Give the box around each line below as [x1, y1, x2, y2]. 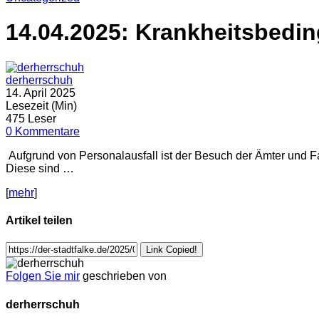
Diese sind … [6, 162, 74, 174]
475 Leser [6, 112, 56, 125]
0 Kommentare [6, 125, 80, 137]
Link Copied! [146, 244, 197, 256]
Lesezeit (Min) [6, 99, 77, 112]
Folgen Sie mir [6, 270, 80, 283]
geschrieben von [83, 270, 167, 283]
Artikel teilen [6, 214, 73, 227]
